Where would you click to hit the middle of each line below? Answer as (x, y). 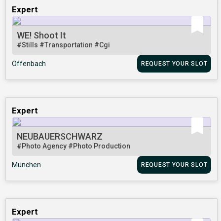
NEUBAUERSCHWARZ (60, 137)
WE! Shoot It (42, 36)
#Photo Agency (43, 146)
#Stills (28, 45)
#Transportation (67, 45)
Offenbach (29, 64)
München (27, 165)
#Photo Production (99, 146)
